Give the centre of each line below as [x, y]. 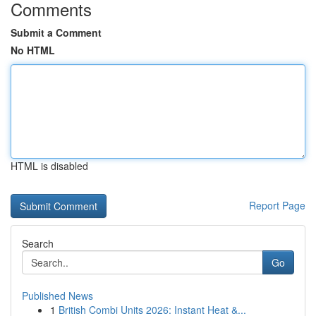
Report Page [277, 205]
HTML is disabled [49, 166]
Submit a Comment [56, 32]
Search [38, 243]
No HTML [33, 50]
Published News [57, 296]
